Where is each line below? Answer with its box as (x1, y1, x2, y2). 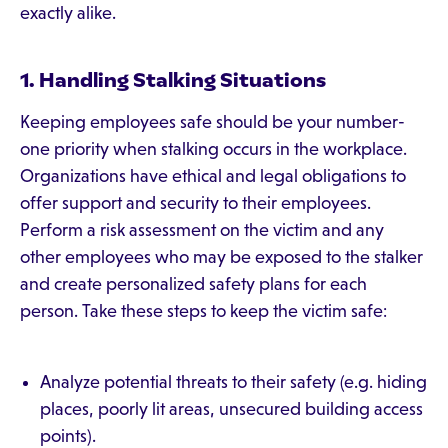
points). (40, 426, 96, 446)
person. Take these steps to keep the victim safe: (20, 301, 387, 321)
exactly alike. (20, 3, 116, 23)
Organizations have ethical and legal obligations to (20, 166, 406, 186)
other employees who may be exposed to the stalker (20, 247, 423, 267)
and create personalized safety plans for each (20, 274, 367, 294)
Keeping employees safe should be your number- (20, 112, 405, 132)
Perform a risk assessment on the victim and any (20, 220, 384, 240)
